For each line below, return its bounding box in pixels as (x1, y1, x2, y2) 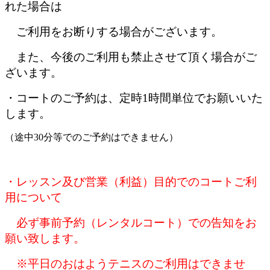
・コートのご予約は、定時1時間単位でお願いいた (5, 91, 263, 104)
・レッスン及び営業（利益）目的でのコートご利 (5, 175, 257, 188)
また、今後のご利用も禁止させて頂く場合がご (5, 50, 257, 63)
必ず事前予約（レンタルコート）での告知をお (5, 216, 257, 229)
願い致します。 (5, 231, 85, 245)
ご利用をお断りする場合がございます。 (5, 25, 222, 38)
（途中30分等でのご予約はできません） (5, 131, 178, 142)
